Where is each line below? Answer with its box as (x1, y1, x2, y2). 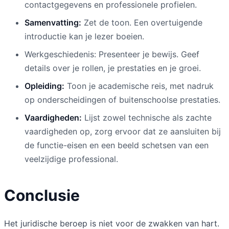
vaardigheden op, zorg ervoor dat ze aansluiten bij (25, 126, 221, 136)
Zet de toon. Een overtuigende (81, 17, 202, 28)
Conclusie (4, 186, 80, 204)
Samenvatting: (25, 17, 81, 28)
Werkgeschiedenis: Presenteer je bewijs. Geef (25, 49, 199, 59)
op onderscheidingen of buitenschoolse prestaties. (25, 94, 220, 105)
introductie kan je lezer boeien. (25, 31, 144, 41)
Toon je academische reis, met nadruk (64, 80, 214, 91)
